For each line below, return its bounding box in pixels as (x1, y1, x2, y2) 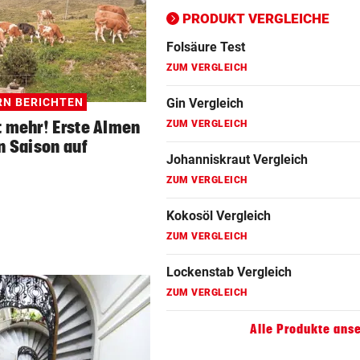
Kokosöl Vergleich (166, 208, 271, 224)
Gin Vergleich (166, 96, 243, 112)
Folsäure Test (166, 39, 245, 55)
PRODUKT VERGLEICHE (182, 10, 329, 27)
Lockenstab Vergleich (166, 264, 292, 280)
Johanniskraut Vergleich (166, 152, 308, 168)
